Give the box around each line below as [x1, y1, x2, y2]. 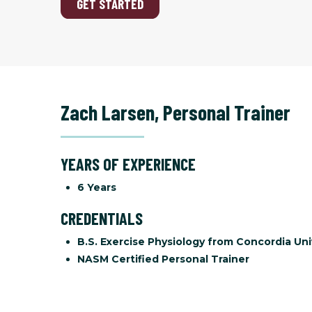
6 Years [77, 180, 116, 194]
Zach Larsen [61, 99, 155, 125]
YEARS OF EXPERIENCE [61, 153, 196, 174]
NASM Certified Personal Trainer [77, 252, 249, 265]
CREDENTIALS [61, 208, 143, 228]
